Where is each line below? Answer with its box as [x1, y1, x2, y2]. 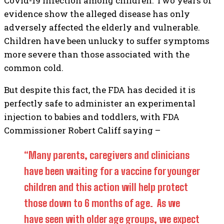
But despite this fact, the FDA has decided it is [4, 84, 195, 95]
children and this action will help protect [24, 181, 187, 193]
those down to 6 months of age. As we [24, 197, 180, 209]
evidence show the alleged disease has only [4, 8, 190, 19]
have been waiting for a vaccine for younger [24, 165, 199, 177]
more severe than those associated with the [4, 48, 189, 60]
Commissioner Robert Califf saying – [4, 124, 160, 136]
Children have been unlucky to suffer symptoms [4, 35, 209, 46]
